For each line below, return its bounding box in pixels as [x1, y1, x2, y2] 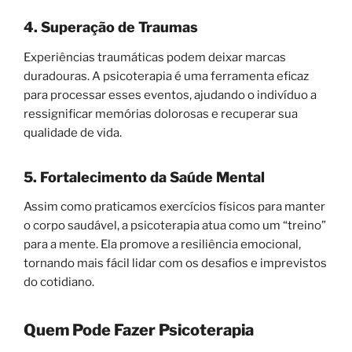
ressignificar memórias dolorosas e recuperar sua [24, 106, 298, 121]
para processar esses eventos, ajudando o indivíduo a [24, 87, 317, 102]
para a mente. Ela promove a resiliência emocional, [24, 237, 301, 252]
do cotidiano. [24, 275, 94, 290]
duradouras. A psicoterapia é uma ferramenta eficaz [24, 68, 309, 83]
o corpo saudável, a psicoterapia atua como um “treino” [24, 218, 326, 233]
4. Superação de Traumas [24, 19, 198, 36]
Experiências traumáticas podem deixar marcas [24, 49, 286, 64]
